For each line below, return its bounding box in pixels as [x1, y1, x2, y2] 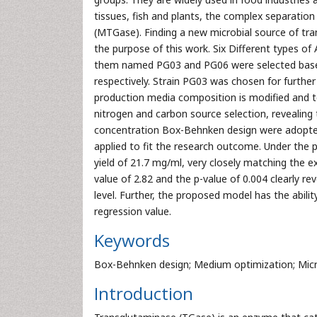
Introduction [94, 282, 193, 305]
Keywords [94, 229, 170, 252]
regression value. [94, 204, 171, 218]
